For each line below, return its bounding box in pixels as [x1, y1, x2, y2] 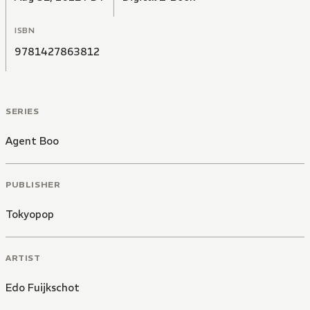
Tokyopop [6, 207, 54, 221]
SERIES [6, 106, 39, 117]
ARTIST [6, 252, 41, 263]
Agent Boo [6, 134, 59, 148]
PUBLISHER [6, 179, 61, 190]
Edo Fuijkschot [6, 280, 80, 294]
